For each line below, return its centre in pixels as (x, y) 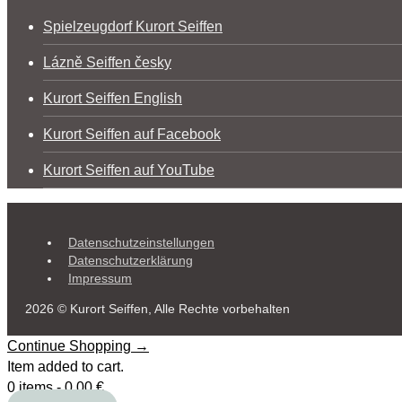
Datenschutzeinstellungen (141, 242)
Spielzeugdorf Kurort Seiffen (133, 26)
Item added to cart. (66, 366)
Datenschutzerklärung (131, 260)
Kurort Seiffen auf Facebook (132, 134)
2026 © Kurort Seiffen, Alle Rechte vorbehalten (157, 308)
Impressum (100, 278)
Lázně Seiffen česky (107, 62)
